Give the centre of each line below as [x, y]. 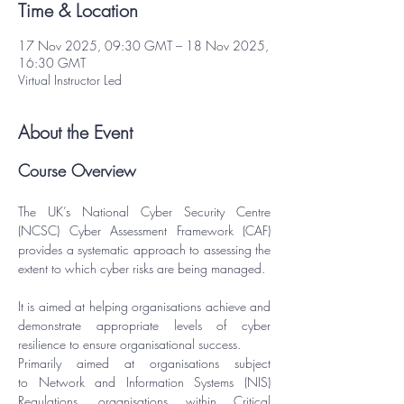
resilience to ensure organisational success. [129, 344]
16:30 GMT [52, 63]
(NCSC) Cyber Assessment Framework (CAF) [144, 230]
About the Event [75, 132]
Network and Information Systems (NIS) [155, 382]
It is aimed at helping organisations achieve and [144, 306]
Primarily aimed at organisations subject [144, 363]
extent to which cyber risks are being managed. [142, 268]
